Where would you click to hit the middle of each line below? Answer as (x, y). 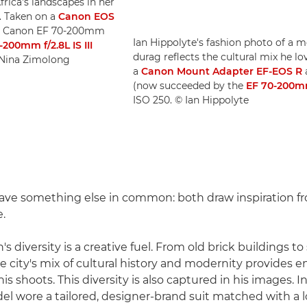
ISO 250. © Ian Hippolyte (191, 100)
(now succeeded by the (190, 86)
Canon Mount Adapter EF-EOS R (222, 72)
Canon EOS (86, 17)
